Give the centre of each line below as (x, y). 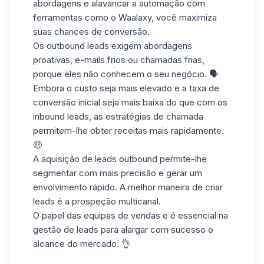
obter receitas (119, 130)
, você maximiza (184, 17)
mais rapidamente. (186, 130)
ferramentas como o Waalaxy (92, 17)
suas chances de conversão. (91, 31)
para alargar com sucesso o (156, 229)
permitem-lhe (62, 130)
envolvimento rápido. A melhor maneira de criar (128, 187)
